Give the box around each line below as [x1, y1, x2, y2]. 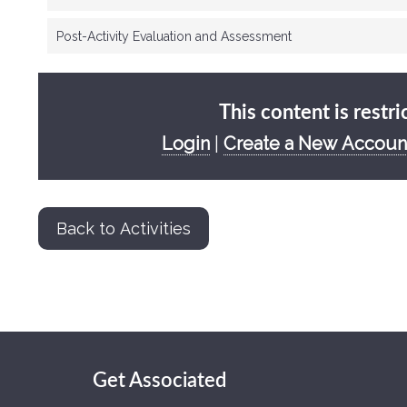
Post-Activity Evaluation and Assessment [56, 29, 292, 44]
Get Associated [93, 371, 226, 391]
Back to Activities [56, 219, 191, 238]
